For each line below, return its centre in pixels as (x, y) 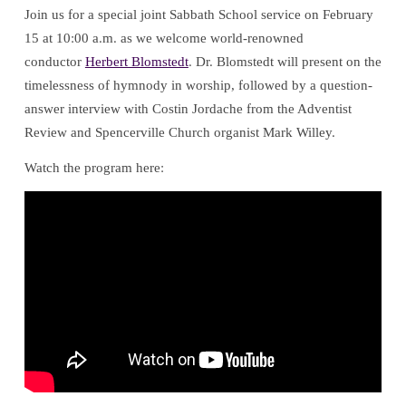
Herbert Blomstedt (136, 61)
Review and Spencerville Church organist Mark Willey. (179, 132)
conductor (54, 61)
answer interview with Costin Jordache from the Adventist (188, 108)
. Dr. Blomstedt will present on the (285, 61)
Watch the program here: (94, 167)
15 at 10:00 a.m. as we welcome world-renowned (164, 38)
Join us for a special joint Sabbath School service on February (198, 14)
